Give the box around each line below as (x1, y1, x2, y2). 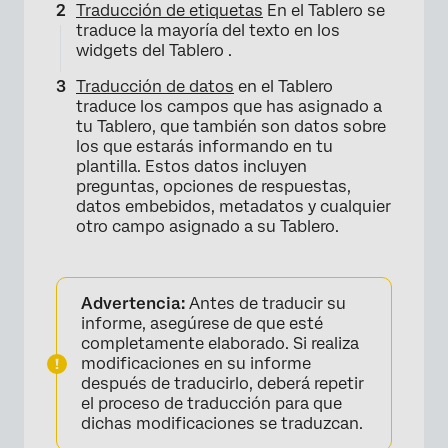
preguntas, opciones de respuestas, (76, 177, 351, 197)
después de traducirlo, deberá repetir (81, 374, 364, 394)
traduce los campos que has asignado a (76, 97, 382, 117)
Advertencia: (81, 294, 185, 314)
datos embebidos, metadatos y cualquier (76, 197, 391, 217)
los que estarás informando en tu (76, 137, 333, 157)
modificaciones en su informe (81, 354, 311, 374)
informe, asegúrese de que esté (81, 314, 323, 334)
